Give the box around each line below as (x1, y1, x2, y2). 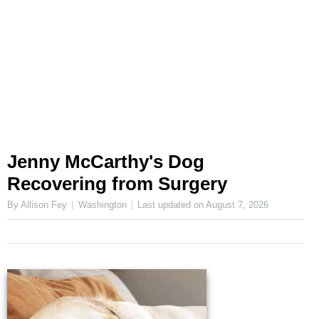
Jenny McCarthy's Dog (7, 151, 204, 172)
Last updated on (137, 200, 206, 210)
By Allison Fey (7, 200, 67, 210)
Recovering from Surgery (7, 173, 227, 194)
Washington (78, 200, 127, 210)
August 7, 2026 (206, 200, 269, 210)
